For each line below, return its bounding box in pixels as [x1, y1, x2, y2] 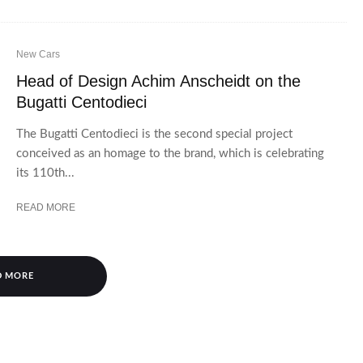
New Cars [16, 48, 60, 60]
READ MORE [16, 201, 75, 213]
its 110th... [16, 166, 75, 179]
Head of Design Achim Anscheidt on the [16, 71, 301, 90]
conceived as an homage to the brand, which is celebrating [16, 147, 324, 160]
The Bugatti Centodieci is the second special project [16, 127, 293, 140]
